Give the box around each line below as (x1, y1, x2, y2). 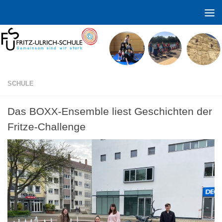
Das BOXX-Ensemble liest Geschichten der (7, 106, 212, 117)
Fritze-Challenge (7, 121, 86, 133)
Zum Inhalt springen (13, 9, 83, 18)
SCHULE (7, 80, 34, 88)
